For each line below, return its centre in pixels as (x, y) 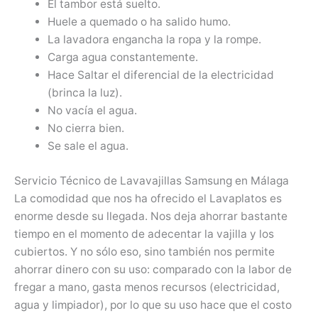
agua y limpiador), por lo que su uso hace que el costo (153, 305)
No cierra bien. (86, 128)
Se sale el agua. (88, 146)
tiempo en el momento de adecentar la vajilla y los (144, 234)
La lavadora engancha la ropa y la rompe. (154, 40)
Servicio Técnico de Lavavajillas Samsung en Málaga (152, 180)
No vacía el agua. (92, 111)
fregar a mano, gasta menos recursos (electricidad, (147, 287)
